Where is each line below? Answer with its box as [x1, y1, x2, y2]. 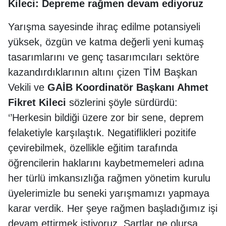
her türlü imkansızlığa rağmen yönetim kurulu [8, 172, 210, 184]
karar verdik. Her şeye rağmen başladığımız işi [8, 202, 217, 214]
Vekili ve [8, 81, 47, 93]
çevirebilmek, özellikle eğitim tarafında [8, 142, 178, 153]
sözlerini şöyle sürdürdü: [69, 96, 178, 108]
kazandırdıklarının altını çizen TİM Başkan [8, 66, 197, 78]
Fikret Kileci [8, 96, 69, 108]
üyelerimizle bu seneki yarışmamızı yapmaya [8, 187, 209, 199]
